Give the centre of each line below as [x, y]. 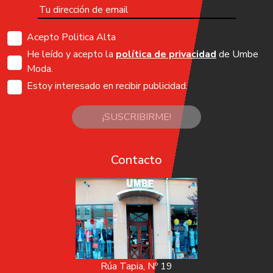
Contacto [136, 160]
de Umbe [237, 54]
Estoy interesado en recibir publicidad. [107, 86]
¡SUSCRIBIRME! [136, 117]
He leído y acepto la [71, 54]
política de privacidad [166, 54]
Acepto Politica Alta [71, 37]
